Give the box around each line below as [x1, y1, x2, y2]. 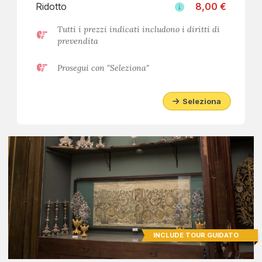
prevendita [57, 36, 98, 46]
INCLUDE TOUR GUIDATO [153, 231, 239, 239]
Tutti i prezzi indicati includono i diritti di [57, 24, 220, 35]
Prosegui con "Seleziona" [57, 63, 149, 73]
